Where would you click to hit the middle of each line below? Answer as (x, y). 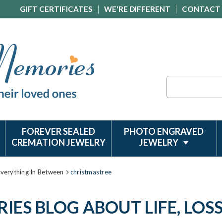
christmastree (91, 172)
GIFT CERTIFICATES (56, 9)
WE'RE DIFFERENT (137, 9)
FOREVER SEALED (58, 131)
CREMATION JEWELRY (58, 142)
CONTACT (201, 9)
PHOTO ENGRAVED (164, 131)
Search (177, 81)
